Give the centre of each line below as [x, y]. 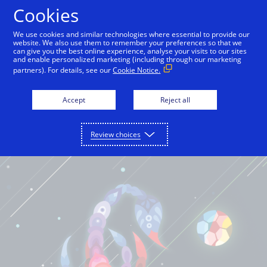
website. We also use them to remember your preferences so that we [128, 43]
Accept [74, 100]
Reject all [175, 100]
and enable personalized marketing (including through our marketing [128, 59]
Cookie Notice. [137, 70]
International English [122, 14]
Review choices [116, 134]
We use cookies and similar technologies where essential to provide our [132, 34]
